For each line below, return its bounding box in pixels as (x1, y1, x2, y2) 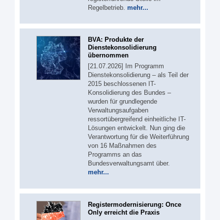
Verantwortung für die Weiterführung (88, 133, 189, 140)
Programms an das (88, 151, 142, 158)
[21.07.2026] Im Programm (88, 62, 164, 70)
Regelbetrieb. (88, 3, 127, 11)
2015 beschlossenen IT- (88, 80, 156, 87)
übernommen (88, 52, 129, 59)
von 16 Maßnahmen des (88, 142, 157, 149)
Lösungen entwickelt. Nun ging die (88, 124, 185, 132)
